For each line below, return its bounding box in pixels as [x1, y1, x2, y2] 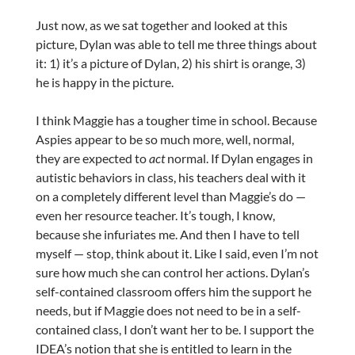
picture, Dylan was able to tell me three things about [35, 36, 317, 52]
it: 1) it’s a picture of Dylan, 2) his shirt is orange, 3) [35, 55, 306, 71]
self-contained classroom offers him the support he [35, 283, 311, 299]
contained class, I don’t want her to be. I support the [35, 321, 314, 337]
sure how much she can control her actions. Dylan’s [35, 264, 310, 280]
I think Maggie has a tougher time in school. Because [35, 112, 317, 128]
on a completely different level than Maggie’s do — [35, 188, 306, 204]
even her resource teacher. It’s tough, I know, [35, 207, 275, 223]
